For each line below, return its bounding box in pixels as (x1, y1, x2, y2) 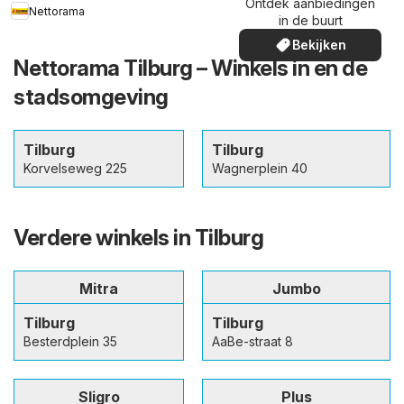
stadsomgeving (14, 84, 169, 111)
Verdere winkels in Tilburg (14, 225, 263, 252)
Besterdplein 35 (23, 334, 117, 350)
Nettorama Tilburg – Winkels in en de (14, 55, 367, 82)
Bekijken (292, 37, 346, 53)
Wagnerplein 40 (212, 161, 308, 177)
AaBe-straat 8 (212, 334, 293, 350)
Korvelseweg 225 (23, 161, 127, 177)
